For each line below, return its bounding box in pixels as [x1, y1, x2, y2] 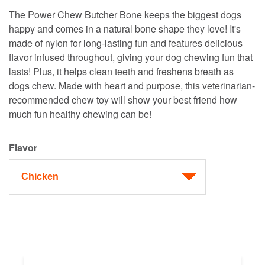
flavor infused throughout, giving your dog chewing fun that [9, 50, 253, 64]
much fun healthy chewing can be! [9, 107, 151, 121]
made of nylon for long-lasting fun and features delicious [9, 36, 243, 50]
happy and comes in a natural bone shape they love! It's [9, 22, 241, 35]
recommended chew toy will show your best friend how [9, 93, 237, 106]
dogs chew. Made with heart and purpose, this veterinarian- [9, 79, 255, 92]
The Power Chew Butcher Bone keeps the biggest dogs [9, 8, 241, 21]
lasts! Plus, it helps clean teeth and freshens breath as [9, 64, 234, 78]
